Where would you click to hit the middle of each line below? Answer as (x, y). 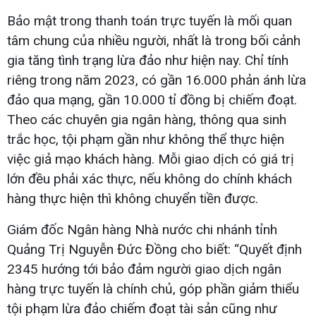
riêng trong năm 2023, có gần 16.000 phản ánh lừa (157, 80)
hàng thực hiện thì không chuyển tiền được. (133, 198)
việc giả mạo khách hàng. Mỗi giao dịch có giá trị (151, 159)
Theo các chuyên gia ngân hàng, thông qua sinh (147, 119)
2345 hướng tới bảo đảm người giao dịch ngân (144, 269)
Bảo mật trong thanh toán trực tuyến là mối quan (150, 20)
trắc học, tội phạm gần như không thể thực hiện (146, 139)
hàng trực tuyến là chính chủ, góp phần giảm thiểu (153, 288)
